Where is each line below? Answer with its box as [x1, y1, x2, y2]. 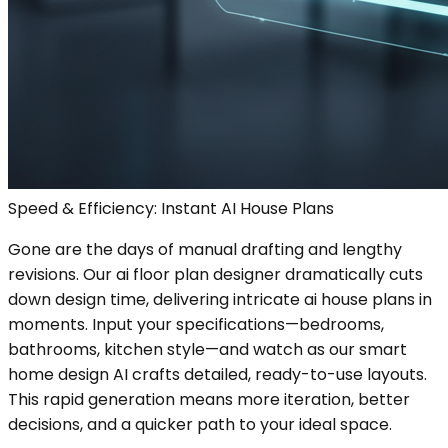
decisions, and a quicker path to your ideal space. [8, 412, 392, 436]
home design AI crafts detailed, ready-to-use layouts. [8, 362, 427, 386]
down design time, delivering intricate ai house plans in [8, 287, 432, 311]
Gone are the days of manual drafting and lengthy [8, 237, 402, 261]
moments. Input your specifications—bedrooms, [8, 312, 384, 336]
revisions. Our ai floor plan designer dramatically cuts [8, 262, 423, 286]
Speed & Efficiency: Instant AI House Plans [8, 196, 334, 220]
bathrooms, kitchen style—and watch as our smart [8, 337, 407, 361]
